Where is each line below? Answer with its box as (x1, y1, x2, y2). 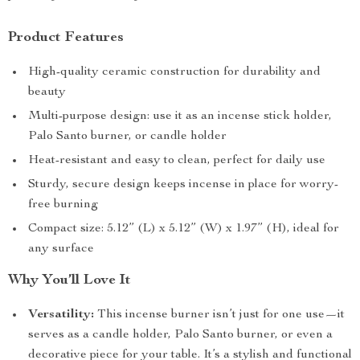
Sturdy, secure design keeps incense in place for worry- (28, 178, 338, 191)
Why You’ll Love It (8, 273, 131, 288)
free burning (28, 198, 98, 211)
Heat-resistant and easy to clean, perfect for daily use (28, 154, 325, 167)
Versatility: (28, 309, 94, 321)
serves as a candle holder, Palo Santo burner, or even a (28, 329, 333, 342)
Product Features (8, 31, 124, 45)
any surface (28, 243, 94, 256)
